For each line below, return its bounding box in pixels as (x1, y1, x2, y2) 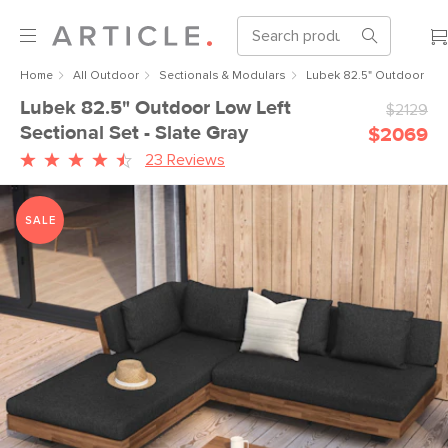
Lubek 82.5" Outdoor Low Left (20, 98, 291, 118)
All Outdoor (73, 70, 139, 82)
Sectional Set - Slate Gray (20, 123, 248, 143)
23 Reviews (145, 152, 225, 168)
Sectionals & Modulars (159, 70, 286, 82)
